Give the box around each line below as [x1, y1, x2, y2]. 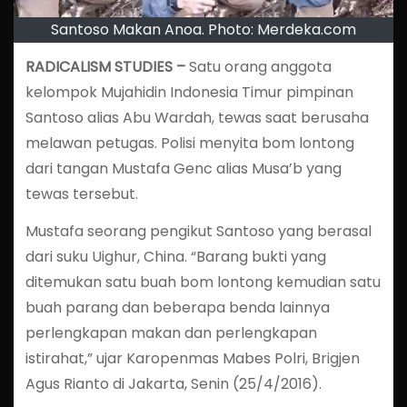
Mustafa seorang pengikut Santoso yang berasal [25, 220, 372, 242]
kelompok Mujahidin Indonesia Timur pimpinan [25, 81, 353, 103]
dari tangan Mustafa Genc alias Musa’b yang [25, 157, 342, 179]
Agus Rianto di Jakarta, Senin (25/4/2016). [25, 372, 322, 394]
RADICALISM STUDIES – [25, 55, 189, 77]
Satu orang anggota [188, 55, 332, 77]
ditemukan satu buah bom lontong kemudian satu [25, 271, 381, 293]
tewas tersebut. [25, 183, 138, 204]
